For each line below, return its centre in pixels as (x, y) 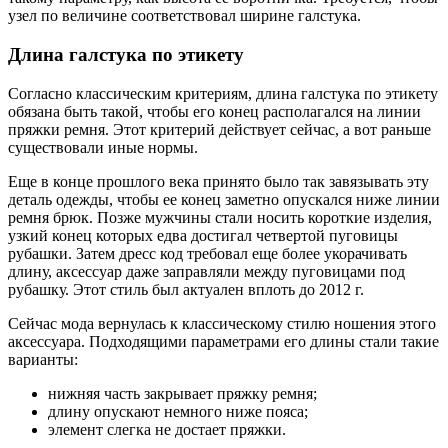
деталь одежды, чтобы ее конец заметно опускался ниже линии (224, 199)
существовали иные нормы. (103, 147)
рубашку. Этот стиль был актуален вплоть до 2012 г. (186, 289)
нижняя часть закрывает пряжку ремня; (182, 393)
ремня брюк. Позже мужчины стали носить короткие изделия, (220, 217)
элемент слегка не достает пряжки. (167, 429)
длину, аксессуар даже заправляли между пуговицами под (206, 271)
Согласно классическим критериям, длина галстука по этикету (223, 93)
